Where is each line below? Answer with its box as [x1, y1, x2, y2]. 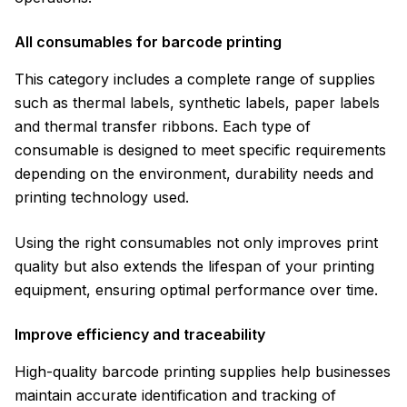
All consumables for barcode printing [15, 33, 282, 51]
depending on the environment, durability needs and [15, 164, 373, 183]
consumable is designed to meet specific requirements [15, 141, 386, 159]
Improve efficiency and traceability [15, 325, 265, 343]
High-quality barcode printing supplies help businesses [15, 362, 391, 381]
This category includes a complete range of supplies [15, 70, 375, 88]
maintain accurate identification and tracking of [15, 386, 336, 404]
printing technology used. [15, 188, 189, 206]
